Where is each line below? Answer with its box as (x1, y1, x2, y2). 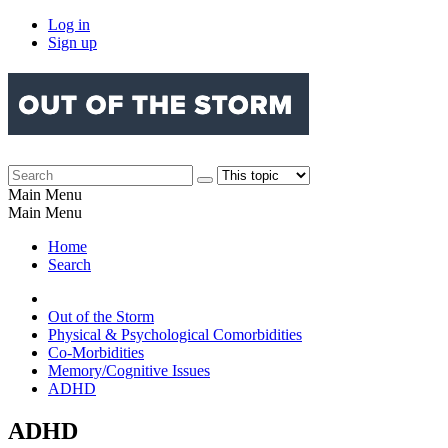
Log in (48, 16, 90, 33)
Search (48, 255, 91, 273)
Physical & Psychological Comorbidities (48, 325, 302, 343)
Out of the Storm (48, 307, 154, 325)
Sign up (48, 34, 97, 51)
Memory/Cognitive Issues (48, 361, 210, 379)
